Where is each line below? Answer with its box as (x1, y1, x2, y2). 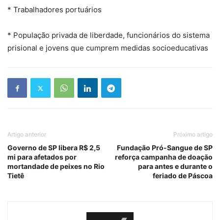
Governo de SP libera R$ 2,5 (7, 143, 100, 152)
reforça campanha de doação (115, 153, 213, 162)
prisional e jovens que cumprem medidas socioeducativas (7, 43, 208, 53)
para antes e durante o (138, 162, 213, 171)
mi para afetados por (7, 153, 77, 162)
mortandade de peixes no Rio (7, 162, 105, 171)
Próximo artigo (173, 131, 213, 138)
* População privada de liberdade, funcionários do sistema (7, 30, 210, 40)
